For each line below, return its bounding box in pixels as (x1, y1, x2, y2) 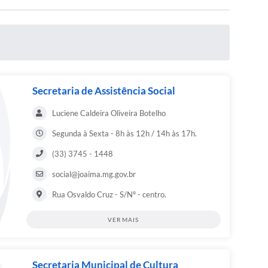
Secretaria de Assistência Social (32, 84, 175, 98)
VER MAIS (108, 216, 139, 224)
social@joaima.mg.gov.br (51, 169, 136, 179)
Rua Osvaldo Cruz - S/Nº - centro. (51, 190, 166, 200)
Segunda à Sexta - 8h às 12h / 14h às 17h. (51, 129, 197, 139)
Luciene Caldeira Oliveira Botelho (51, 108, 166, 118)
